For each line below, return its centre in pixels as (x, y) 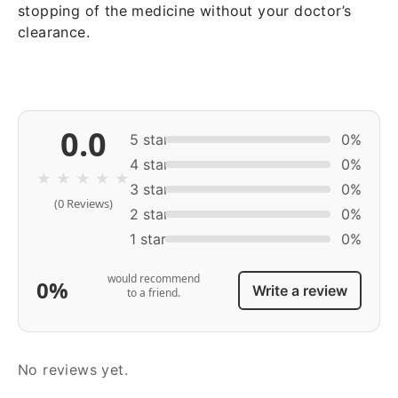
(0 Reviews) (83, 203)
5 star (149, 139)
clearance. (54, 32)
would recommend (153, 279)
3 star (149, 189)
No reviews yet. (73, 370)
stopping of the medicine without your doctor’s (185, 11)
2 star (149, 214)
